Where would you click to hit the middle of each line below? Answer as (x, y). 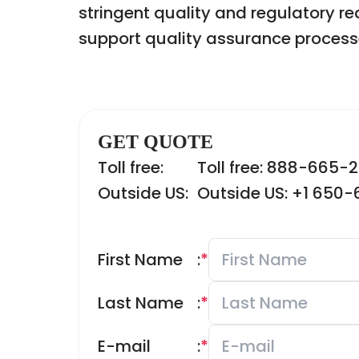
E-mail (124, 346)
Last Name (141, 303)
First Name (140, 260)
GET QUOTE (155, 142)
